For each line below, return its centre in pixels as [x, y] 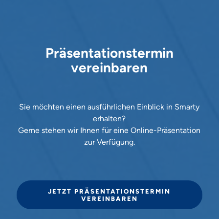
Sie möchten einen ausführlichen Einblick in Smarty [109, 107]
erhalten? [109, 118]
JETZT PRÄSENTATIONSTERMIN [109, 192]
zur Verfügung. [109, 142]
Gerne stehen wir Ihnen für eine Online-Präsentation [109, 130]
